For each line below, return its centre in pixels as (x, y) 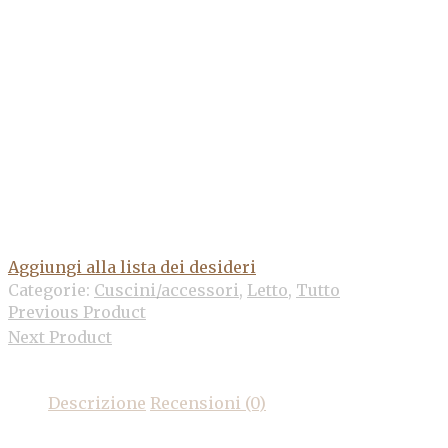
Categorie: (51, 290)
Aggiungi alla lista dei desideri (132, 267)
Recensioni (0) (208, 403)
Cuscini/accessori (166, 290)
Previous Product (77, 312)
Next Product (60, 337)
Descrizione (97, 403)
